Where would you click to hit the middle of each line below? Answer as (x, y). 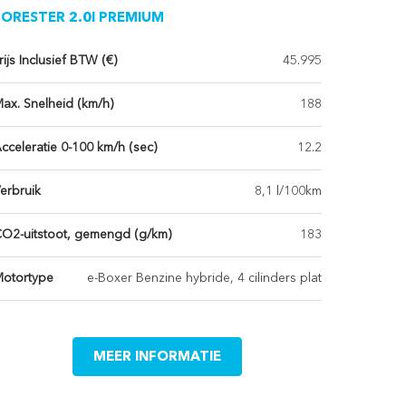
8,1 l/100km (288, 192)
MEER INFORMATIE (157, 358)
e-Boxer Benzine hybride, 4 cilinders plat (204, 279)
